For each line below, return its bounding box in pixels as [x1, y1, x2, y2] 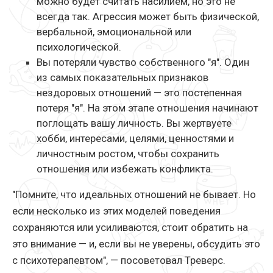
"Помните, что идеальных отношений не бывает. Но [12, 188, 256, 201]
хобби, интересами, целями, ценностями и [37, 132, 234, 145]
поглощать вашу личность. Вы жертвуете [37, 117, 232, 130]
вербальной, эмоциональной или [37, 26, 191, 38]
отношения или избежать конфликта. [37, 163, 213, 175]
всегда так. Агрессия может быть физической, [37, 10, 259, 23]
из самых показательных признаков [37, 71, 208, 84]
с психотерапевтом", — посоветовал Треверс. [12, 254, 225, 267]
